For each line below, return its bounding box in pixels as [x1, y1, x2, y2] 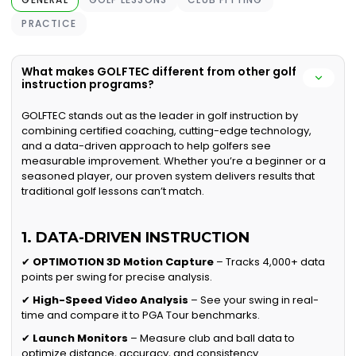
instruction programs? [21, 76, 155, 93]
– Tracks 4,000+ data [214, 254, 326, 270]
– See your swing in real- [188, 292, 319, 308]
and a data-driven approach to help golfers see [21, 138, 272, 154]
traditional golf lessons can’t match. [21, 184, 205, 199]
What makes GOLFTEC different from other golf [21, 64, 297, 80]
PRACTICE [21, 17, 77, 31]
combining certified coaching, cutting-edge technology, [21, 123, 312, 139]
